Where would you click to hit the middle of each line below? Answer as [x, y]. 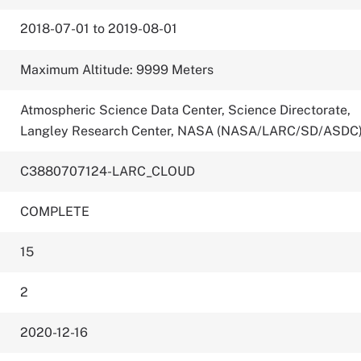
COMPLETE [55, 212]
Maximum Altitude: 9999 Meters [117, 70]
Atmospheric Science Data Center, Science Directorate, [186, 110]
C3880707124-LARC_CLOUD [108, 171]
